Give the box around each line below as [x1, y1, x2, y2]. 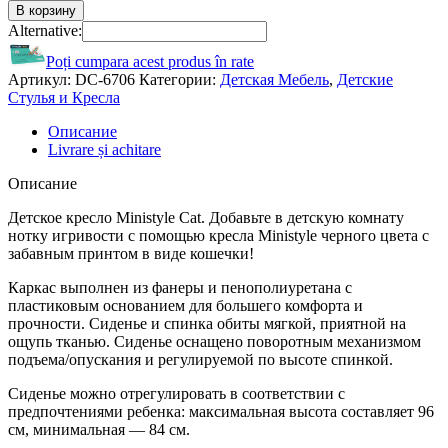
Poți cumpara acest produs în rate [46, 52, 254, 70]
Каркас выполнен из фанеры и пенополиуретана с [8, 278, 352, 296]
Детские [337, 70, 393, 88]
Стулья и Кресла [8, 88, 120, 106]
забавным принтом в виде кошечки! [8, 244, 254, 262]
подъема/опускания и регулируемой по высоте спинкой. [8, 350, 393, 368]
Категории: [139, 70, 216, 88]
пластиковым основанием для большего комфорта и [8, 296, 363, 314]
